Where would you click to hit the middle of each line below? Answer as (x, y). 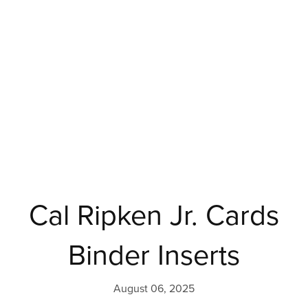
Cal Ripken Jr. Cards (154, 216)
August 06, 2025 (154, 289)
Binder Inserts (154, 256)
